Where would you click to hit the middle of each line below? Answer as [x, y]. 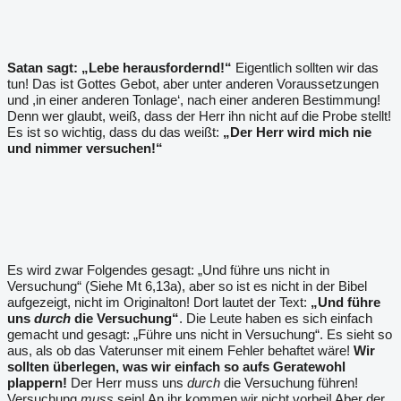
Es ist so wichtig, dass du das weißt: [113, 132]
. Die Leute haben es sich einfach [276, 318]
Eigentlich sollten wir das [305, 68]
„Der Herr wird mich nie [295, 132]
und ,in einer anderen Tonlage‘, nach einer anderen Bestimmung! [194, 100]
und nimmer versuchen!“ [85, 148]
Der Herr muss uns [127, 383]
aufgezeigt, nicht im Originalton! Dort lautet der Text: [159, 302]
